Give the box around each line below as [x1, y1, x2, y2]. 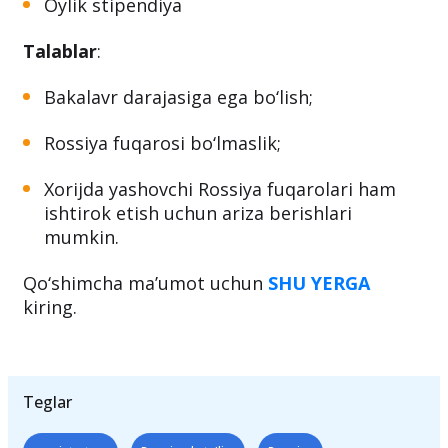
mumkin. [44, 293, 119, 318]
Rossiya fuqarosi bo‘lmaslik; [44, 199, 281, 224]
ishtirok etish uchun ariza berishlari [44, 269, 352, 294]
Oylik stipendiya [44, 61, 182, 86]
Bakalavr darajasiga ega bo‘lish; [44, 153, 313, 178]
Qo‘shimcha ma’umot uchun [23, 339, 268, 364]
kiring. [23, 363, 77, 388]
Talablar [23, 107, 97, 132]
